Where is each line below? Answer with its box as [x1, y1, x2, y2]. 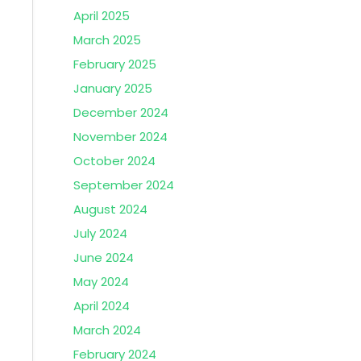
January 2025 [73, 80, 152, 97]
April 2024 [73, 297, 130, 314]
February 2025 [73, 56, 156, 73]
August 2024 [73, 201, 147, 218]
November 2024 [73, 128, 168, 145]
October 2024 [73, 152, 156, 169]
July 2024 [73, 225, 127, 242]
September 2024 [73, 176, 174, 193]
